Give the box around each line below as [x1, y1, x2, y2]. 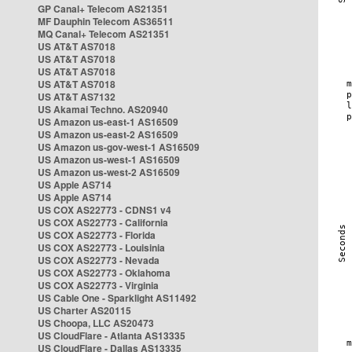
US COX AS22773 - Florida [38, 228, 156, 242]
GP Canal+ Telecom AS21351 [38, 2, 168, 16]
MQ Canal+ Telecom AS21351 [38, 27, 170, 41]
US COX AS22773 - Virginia [38, 278, 159, 292]
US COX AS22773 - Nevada [38, 253, 159, 267]
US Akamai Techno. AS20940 [38, 102, 168, 116]
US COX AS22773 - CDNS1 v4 [38, 203, 171, 217]
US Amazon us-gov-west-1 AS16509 [38, 140, 200, 154]
